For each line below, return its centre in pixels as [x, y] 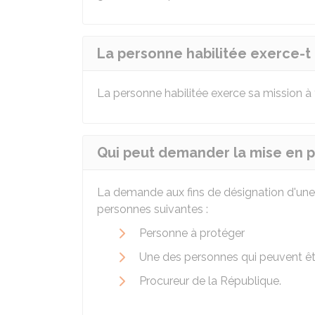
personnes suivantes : [153, 209]
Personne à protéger [192, 233]
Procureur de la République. [210, 281]
